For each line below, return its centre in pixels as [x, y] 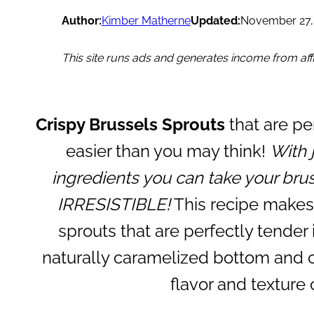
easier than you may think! [168, 151]
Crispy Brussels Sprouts [130, 124]
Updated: [216, 20]
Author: [82, 20]
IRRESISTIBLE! [114, 204]
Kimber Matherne [146, 20]
